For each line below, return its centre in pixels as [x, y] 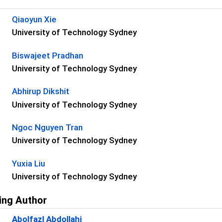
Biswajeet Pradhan [48, 55]
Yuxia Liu [29, 163]
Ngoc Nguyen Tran [48, 127]
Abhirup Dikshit [41, 91]
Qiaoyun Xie [34, 19]
